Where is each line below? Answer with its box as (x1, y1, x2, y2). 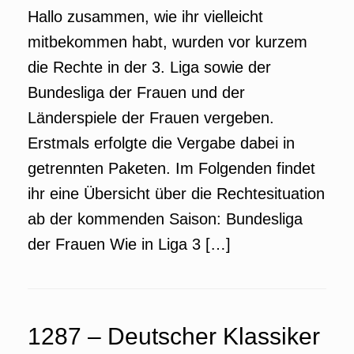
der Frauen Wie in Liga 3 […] (28, 235, 231, 253)
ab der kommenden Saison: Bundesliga (28, 210, 303, 228)
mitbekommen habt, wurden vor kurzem (28, 33, 307, 51)
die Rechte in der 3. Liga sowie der (28, 58, 271, 76)
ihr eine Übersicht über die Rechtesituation (28, 185, 325, 202)
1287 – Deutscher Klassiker (28, 323, 320, 349)
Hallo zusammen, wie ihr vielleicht (28, 8, 263, 25)
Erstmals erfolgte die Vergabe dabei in (28, 134, 295, 152)
